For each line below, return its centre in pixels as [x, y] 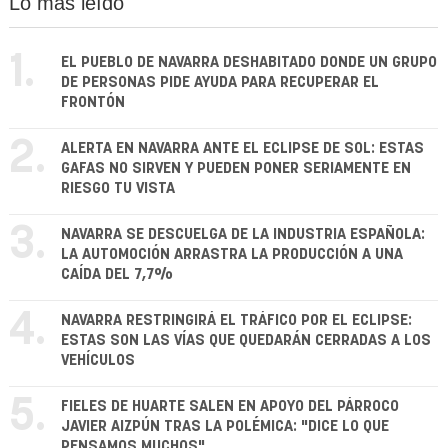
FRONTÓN [93, 102]
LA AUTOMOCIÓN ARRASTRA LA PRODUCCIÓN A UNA [232, 254]
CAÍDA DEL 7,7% [117, 274]
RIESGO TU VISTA [118, 188]
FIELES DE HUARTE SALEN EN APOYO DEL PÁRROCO [230, 406]
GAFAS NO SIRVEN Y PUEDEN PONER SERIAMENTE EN [236, 168]
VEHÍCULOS [98, 360]
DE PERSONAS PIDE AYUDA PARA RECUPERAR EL [220, 82]
